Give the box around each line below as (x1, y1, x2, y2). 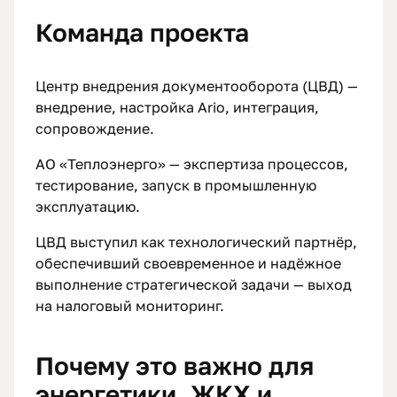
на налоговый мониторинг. (35, 297, 224, 315)
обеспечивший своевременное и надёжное (35, 254, 341, 273)
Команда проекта (35, 18, 249, 48)
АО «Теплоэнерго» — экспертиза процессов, (35, 155, 348, 174)
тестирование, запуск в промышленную (35, 176, 316, 195)
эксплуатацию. (35, 198, 140, 216)
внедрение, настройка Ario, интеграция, (35, 98, 319, 117)
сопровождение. (35, 120, 154, 138)
